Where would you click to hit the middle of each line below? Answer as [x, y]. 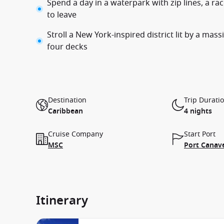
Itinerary [62, 200]
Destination [67, 100]
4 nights [198, 111]
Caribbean [65, 111]
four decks [67, 47]
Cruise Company [75, 134]
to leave [62, 15]
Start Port [200, 134]
